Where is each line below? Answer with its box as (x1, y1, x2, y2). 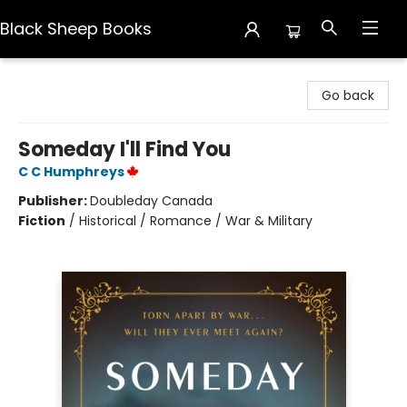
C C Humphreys (18, 163, 124, 181)
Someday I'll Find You (18, 135, 231, 164)
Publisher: (18, 192, 90, 210)
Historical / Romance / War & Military (79, 212, 313, 230)
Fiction (18, 212, 65, 230)
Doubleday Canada (90, 192, 213, 210)
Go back (322, 86, 374, 104)
